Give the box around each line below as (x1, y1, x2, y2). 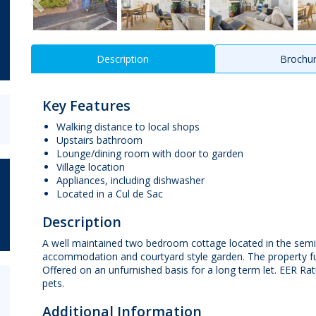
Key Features (42, 95, 130, 115)
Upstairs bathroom (56, 133, 142, 147)
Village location (56, 159, 125, 174)
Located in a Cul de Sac (56, 186, 163, 200)
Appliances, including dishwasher (56, 173, 205, 187)
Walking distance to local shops (56, 119, 200, 133)
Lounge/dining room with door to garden (56, 146, 243, 160)
